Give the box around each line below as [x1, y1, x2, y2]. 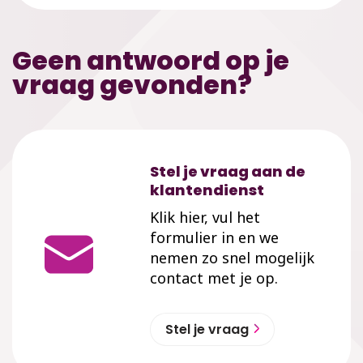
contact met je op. [150, 268, 278, 288]
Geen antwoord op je [12, 42, 289, 79]
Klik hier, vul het [150, 207, 260, 227]
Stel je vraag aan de [150, 161, 305, 181]
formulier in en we [150, 228, 279, 247]
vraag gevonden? [12, 66, 252, 103]
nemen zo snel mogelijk [150, 248, 314, 267]
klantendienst [150, 180, 264, 200]
